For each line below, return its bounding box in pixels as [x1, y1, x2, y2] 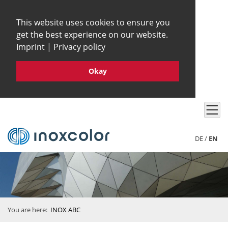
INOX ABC [50, 205, 80, 215]
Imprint [16, 41, 45, 52]
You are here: [8, 205, 49, 215]
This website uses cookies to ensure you [16, 17, 170, 28]
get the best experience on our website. [16, 29, 168, 40]
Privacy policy [53, 41, 105, 52]
